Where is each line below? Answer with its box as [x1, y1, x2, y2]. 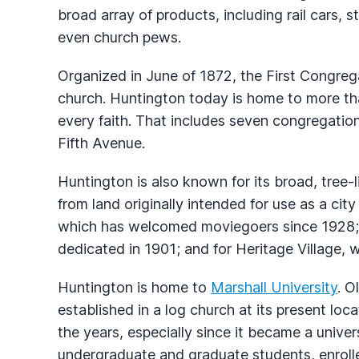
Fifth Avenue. [58, 134, 145, 151]
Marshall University [211, 278, 337, 296]
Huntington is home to [58, 278, 211, 296]
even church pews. [58, 28, 181, 46]
